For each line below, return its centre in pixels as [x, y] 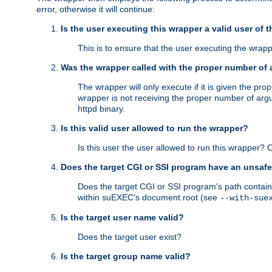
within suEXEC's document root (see [149, 198]
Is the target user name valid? [122, 218]
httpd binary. [101, 109]
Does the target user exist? [130, 237]
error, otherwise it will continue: [96, 9]
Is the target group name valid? [126, 257]
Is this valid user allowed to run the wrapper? [155, 128]
